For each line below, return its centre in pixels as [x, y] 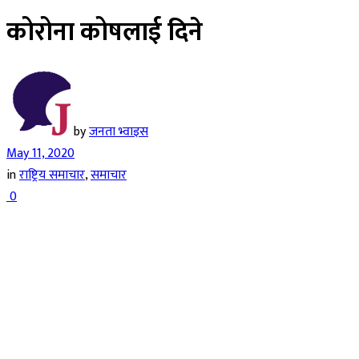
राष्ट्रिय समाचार [52, 175]
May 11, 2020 [40, 153]
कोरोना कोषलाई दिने [105, 33]
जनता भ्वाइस [119, 131]
